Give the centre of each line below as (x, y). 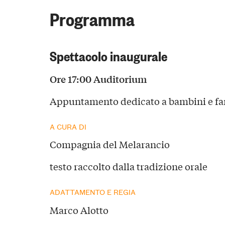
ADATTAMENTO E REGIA (92, 192)
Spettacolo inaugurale (108, 55)
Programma (92, 19)
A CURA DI (68, 126)
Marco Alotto (79, 210)
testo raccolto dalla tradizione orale (128, 166)
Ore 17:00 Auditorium (99, 79)
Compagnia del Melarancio (109, 144)
